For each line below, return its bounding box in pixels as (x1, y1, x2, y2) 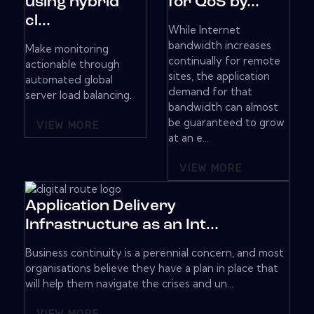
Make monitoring (25, 42, 109, 56)
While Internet (168, 23, 240, 37)
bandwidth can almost (168, 100, 278, 114)
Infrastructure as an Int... (25, 217, 219, 234)
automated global (25, 73, 113, 87)
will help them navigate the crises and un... (25, 277, 233, 291)
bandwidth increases (168, 39, 271, 53)
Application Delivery (25, 198, 176, 215)
